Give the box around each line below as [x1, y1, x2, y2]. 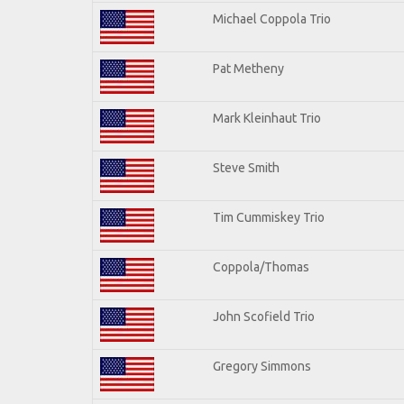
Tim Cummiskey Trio [213, 209, 325, 225]
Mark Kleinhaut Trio [213, 110, 321, 125]
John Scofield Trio [213, 308, 315, 324]
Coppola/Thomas [213, 259, 309, 274]
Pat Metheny [213, 60, 284, 76]
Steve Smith [213, 160, 280, 175]
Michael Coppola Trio [213, 11, 331, 26]
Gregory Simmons [213, 358, 311, 373]
